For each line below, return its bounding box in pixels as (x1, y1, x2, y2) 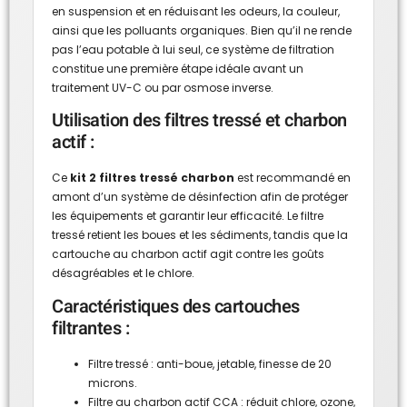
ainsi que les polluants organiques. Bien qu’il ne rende (52, 22, 352, 38)
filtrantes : (52, 314, 129, 342)
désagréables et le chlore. (52, 265, 194, 282)
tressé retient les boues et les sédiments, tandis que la (52, 227, 348, 243)
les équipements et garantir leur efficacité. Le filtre (52, 208, 323, 224)
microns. (88, 374, 137, 391)
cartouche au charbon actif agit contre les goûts (52, 246, 324, 263)
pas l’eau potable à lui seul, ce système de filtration (52, 41, 334, 57)
